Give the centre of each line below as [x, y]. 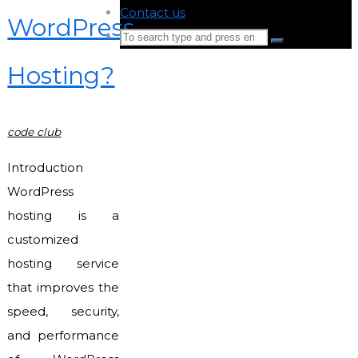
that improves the [63, 288]
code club [34, 132]
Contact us [153, 12]
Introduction [46, 168]
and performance [63, 336]
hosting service [63, 264]
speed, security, [63, 312]
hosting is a [63, 216]
